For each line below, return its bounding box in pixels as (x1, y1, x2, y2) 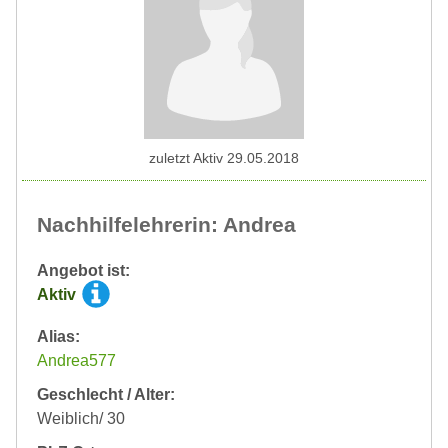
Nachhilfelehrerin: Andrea (37, 213, 296, 237)
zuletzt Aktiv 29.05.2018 (149, 150, 299, 167)
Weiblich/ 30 (37, 410, 125, 428)
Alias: (37, 328, 80, 346)
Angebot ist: (37, 262, 130, 280)
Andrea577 (37, 352, 116, 370)
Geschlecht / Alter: (37, 386, 175, 404)
